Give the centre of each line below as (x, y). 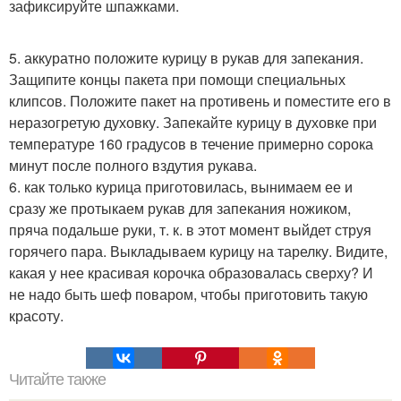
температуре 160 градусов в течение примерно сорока (191, 143)
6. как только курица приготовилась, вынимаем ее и (181, 186)
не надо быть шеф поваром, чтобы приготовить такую (188, 294)
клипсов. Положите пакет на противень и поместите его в (200, 100)
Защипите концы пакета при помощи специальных (177, 79)
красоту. (36, 315)
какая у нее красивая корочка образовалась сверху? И (191, 272)
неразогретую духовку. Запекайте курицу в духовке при (193, 122)
